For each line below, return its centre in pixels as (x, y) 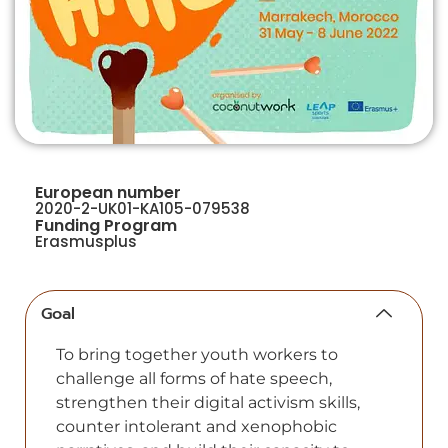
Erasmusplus (86, 241)
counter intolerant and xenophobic (196, 426)
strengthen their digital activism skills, (208, 402)
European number (108, 192)
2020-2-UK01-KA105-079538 (142, 208)
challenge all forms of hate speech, (194, 378)
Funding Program (106, 225)
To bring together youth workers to (197, 354)
